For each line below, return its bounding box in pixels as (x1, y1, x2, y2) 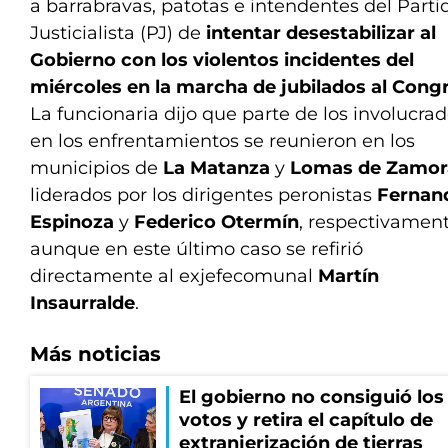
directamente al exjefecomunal (30, 265, 318, 287)
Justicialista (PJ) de (30, 22, 206, 44)
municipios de (30, 157, 163, 179)
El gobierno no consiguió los (179, 386, 444, 408)
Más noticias (30, 342, 161, 366)
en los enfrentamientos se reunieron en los (30, 130, 415, 152)
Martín (318, 265, 379, 287)
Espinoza (30, 211, 114, 233)
